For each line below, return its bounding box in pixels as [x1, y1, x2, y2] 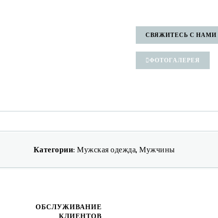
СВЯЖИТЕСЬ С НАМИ [145, 31, 217, 38]
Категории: [33, 144, 77, 154]
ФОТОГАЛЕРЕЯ [149, 56, 200, 64]
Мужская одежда [77, 144, 136, 154]
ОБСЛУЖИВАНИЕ [36, 202, 102, 211]
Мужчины [139, 144, 175, 154]
